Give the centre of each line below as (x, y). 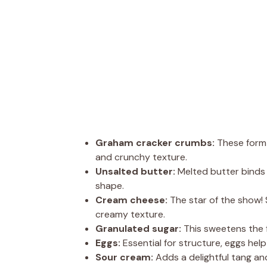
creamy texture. (130, 214)
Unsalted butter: (135, 171)
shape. (110, 185)
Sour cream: (124, 257)
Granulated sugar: (138, 228)
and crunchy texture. (141, 157)
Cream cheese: (131, 200)
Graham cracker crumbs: (155, 142)
